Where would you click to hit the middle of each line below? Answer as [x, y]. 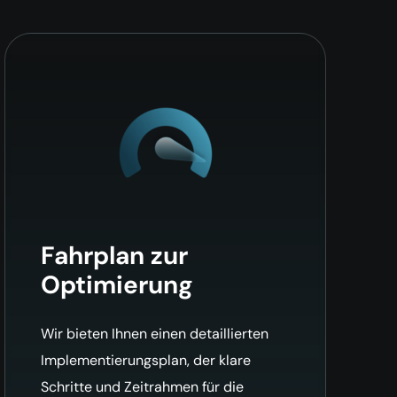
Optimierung [117, 284]
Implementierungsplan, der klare [146, 360]
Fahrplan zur [115, 255]
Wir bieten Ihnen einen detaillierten [155, 333]
